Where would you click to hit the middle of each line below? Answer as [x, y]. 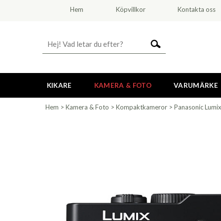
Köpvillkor [130, 9]
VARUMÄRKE [196, 85]
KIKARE [59, 85]
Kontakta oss [197, 9]
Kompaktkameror [142, 107]
